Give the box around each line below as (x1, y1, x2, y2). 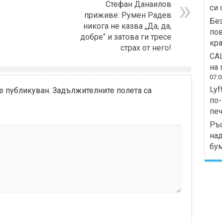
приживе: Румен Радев (84, 10, 171, 20)
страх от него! (120, 43, 171, 53)
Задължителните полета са (52, 86, 152, 96)
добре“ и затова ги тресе (80, 32, 171, 42)
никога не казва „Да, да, (83, 21, 171, 31)
